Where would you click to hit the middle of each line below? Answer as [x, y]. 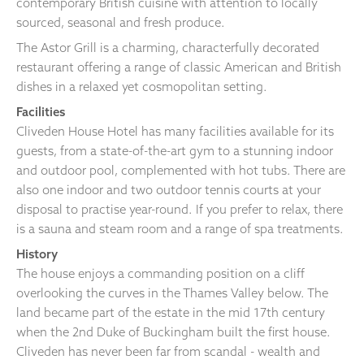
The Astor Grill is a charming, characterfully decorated [168, 48]
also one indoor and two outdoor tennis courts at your [169, 189]
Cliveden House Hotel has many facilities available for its [175, 131]
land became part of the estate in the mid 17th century [171, 312]
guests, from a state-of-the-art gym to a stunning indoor [175, 150]
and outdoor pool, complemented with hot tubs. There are [181, 170]
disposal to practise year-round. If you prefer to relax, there [180, 209]
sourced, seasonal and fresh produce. [121, 23]
